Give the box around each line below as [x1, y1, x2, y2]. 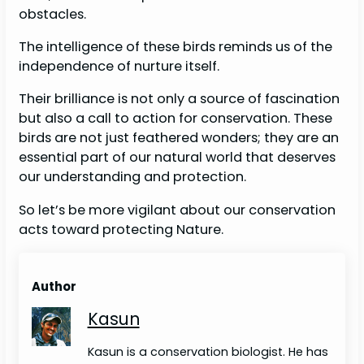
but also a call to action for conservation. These [19, 109, 333, 128]
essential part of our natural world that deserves [19, 148, 336, 167]
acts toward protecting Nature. [19, 219, 224, 239]
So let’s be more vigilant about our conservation [19, 200, 336, 219]
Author [32, 277, 77, 295]
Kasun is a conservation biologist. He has [87, 343, 328, 360]
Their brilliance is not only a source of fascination [19, 89, 340, 109]
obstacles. [19, 4, 90, 24]
